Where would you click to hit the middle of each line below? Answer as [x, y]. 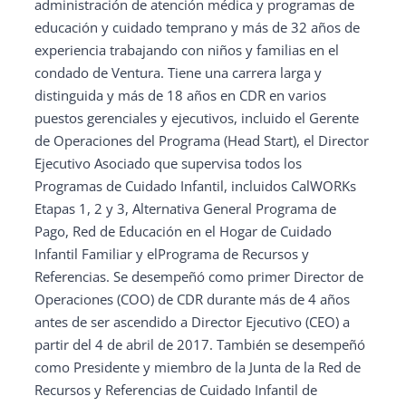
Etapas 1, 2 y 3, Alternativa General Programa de [185, 208]
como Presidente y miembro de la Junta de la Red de [198, 367]
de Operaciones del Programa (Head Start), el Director [202, 140]
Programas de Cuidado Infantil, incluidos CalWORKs [195, 186]
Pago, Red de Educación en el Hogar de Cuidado [183, 231]
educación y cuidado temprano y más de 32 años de [197, 27]
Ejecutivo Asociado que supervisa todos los [168, 163]
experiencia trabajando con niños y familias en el [187, 50]
